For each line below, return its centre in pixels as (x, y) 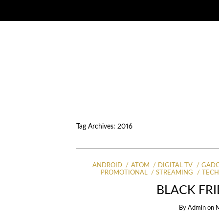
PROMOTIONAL (124, 173)
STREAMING (175, 173)
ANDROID (107, 165)
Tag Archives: (97, 127)
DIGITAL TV (175, 165)
